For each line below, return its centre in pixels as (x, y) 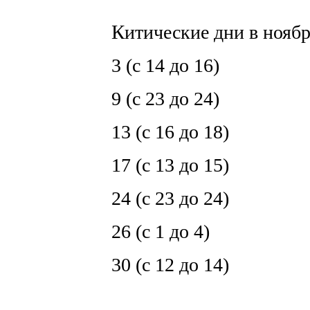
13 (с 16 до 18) (163, 132)
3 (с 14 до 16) (158, 65)
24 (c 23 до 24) (163, 198)
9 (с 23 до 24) (158, 99)
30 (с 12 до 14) (163, 265)
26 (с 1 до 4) (153, 231)
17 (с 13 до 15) (163, 165)
